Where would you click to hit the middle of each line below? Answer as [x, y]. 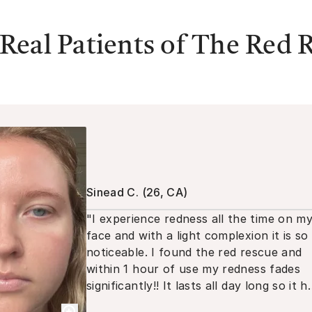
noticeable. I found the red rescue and [194, 252]
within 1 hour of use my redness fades [193, 268]
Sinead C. [113, 193]
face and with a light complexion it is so [197, 235]
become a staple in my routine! [173, 302]
